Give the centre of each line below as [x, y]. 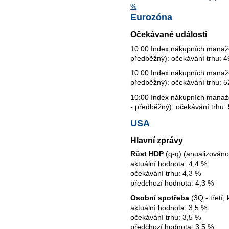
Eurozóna [151, 17]
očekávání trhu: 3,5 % [166, 217]
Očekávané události [169, 35]
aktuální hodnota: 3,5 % [169, 208]
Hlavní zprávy [157, 140]
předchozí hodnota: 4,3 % [172, 183]
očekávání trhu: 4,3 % [166, 174]
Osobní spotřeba [160, 198]
